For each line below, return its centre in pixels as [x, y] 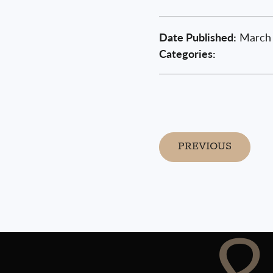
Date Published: [197, 37]
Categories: [187, 54]
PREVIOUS [204, 147]
